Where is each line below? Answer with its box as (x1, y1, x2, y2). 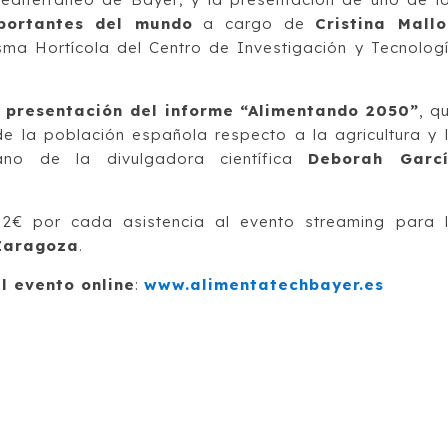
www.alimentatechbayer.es (144, 274, 385, 294)
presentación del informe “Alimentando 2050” (6, 100, 420, 120)
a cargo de (192, 13, 316, 33)
